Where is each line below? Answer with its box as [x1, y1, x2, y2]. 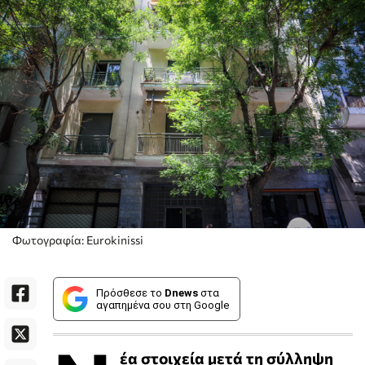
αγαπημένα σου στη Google [96, 298, 229, 311]
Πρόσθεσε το [96, 286, 165, 299]
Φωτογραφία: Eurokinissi [12, 232, 143, 247]
